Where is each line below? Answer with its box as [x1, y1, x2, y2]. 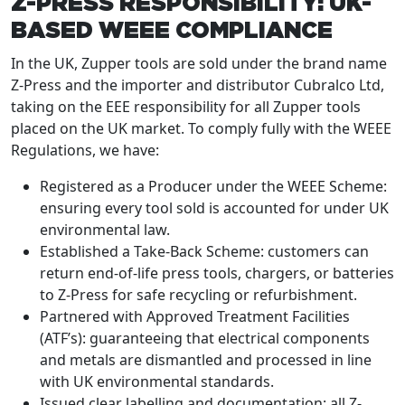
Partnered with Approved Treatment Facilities [40, 306, 350, 327]
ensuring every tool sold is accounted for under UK [40, 198, 389, 219]
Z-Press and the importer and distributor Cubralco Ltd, [11, 75, 384, 96]
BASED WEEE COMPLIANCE [11, 20, 333, 43]
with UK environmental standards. [40, 372, 274, 392]
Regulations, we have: [11, 140, 159, 161]
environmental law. [40, 220, 170, 240]
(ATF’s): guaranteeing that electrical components [40, 328, 370, 349]
